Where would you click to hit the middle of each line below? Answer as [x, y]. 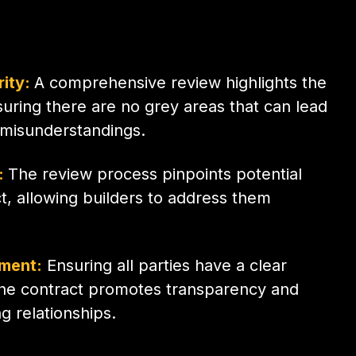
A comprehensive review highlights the [181, 82]
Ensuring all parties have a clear [165, 265]
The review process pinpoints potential [155, 174]
